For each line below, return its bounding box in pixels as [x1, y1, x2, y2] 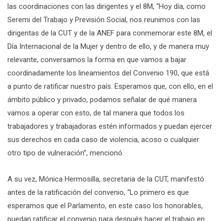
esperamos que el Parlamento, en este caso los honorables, [7, 201, 203, 210]
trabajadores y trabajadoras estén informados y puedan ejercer [7, 121, 212, 131]
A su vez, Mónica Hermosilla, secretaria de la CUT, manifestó [7, 174, 204, 184]
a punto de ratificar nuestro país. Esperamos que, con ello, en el [7, 81, 213, 91]
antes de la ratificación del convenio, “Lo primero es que [7, 187, 189, 197]
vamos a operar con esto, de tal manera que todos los [7, 108, 184, 117]
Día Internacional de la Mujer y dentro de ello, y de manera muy [7, 41, 209, 51]
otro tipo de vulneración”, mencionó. [7, 148, 124, 157]
